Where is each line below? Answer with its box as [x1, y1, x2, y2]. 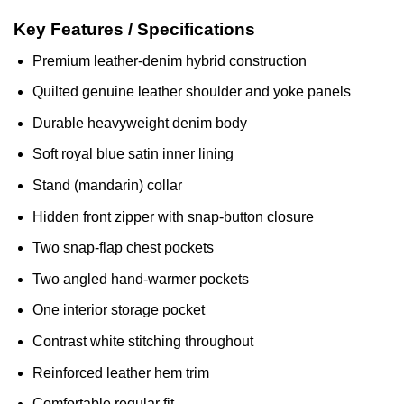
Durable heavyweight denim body [32, 115, 247, 131]
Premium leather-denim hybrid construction [32, 52, 307, 69]
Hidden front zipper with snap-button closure [32, 208, 314, 225]
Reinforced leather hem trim [32, 364, 209, 381]
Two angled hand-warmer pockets [32, 271, 249, 287]
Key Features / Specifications [14, 20, 255, 40]
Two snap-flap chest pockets [32, 240, 214, 256]
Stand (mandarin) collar [32, 178, 182, 194]
